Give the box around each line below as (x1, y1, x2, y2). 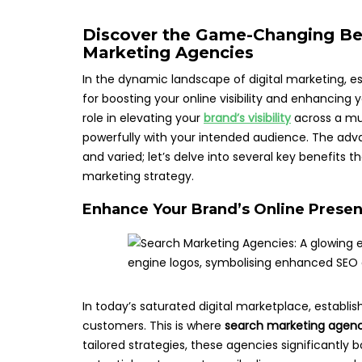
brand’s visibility (204, 110, 291, 126)
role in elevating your (82, 110, 204, 126)
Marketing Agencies (82, 43, 254, 62)
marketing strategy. (82, 168, 194, 184)
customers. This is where (82, 318, 225, 334)
